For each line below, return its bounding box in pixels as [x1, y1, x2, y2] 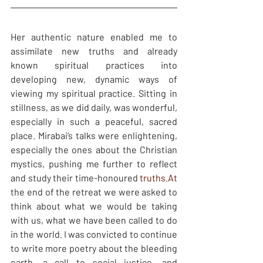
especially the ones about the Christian [11, 144, 177, 156]
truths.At [140, 172, 177, 184]
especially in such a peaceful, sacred [11, 116, 177, 127]
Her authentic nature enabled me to [11, 31, 177, 43]
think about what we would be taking [11, 200, 177, 212]
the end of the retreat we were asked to [11, 186, 177, 198]
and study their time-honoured [11, 172, 140, 184]
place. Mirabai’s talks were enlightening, [11, 130, 177, 141]
